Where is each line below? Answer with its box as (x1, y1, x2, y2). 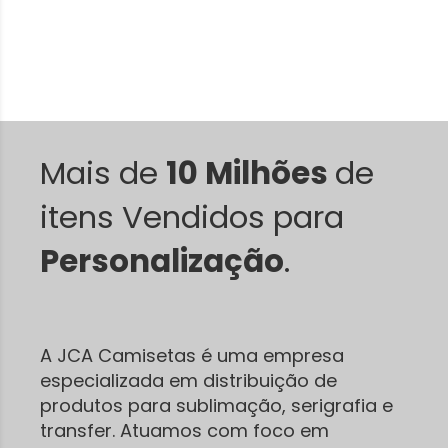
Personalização (40, 239, 284, 283)
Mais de (40, 151, 166, 195)
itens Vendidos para (40, 195, 344, 239)
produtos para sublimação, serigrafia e (40, 393, 393, 418)
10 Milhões (166, 151, 335, 195)
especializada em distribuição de (40, 368, 337, 393)
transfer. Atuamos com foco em (40, 418, 329, 443)
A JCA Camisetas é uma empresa (40, 343, 344, 368)
